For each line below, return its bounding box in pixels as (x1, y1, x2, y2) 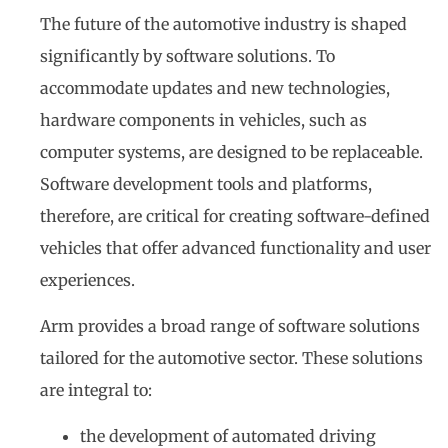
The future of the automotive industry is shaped (40, 13, 407, 34)
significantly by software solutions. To (40, 45, 335, 66)
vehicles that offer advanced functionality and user (40, 237, 431, 258)
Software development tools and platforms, (40, 173, 372, 194)
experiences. (40, 269, 135, 290)
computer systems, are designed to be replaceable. (40, 141, 423, 162)
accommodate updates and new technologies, (40, 77, 390, 98)
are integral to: (40, 380, 152, 401)
